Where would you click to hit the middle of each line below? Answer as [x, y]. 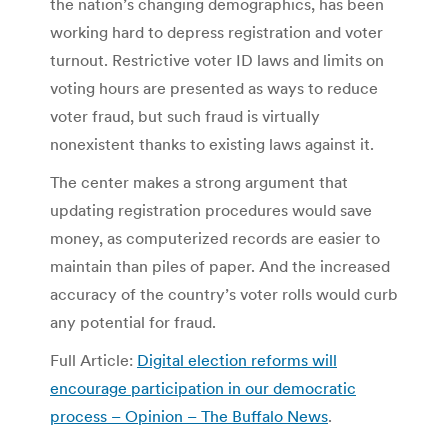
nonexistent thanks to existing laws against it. [212, 143]
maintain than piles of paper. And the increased [220, 265]
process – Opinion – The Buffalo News [189, 415]
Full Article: [93, 359]
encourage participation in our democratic [203, 387]
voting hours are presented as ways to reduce [214, 87]
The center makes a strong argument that [199, 181]
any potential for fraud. [133, 321]
